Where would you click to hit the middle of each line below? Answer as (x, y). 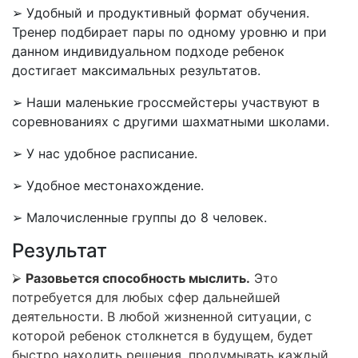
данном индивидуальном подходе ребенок (148, 51)
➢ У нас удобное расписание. (107, 153)
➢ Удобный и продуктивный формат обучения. (161, 13)
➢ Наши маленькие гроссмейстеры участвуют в (166, 102)
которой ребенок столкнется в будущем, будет (163, 336)
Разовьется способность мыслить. (138, 278)
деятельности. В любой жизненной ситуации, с (162, 316)
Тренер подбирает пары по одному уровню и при (169, 32)
